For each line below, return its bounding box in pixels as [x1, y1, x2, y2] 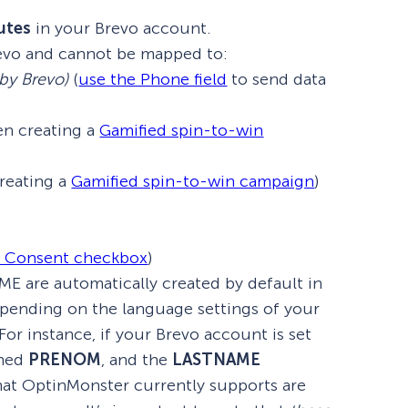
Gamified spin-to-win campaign [71, 170, 315, 191]
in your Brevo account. [31, 17, 212, 38]
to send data [227, 68, 327, 89]
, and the [101, 349, 173, 370]
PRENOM [28, 349, 102, 370]
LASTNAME [172, 349, 261, 370]
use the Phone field [78, 68, 228, 89]
